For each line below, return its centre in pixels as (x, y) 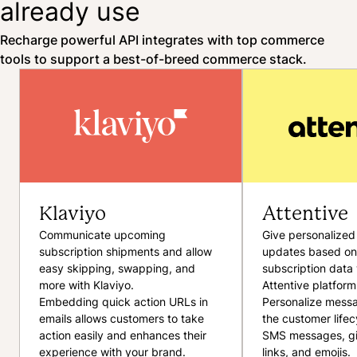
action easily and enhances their (123, 335)
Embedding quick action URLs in (124, 302)
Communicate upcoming (102, 235)
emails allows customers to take (122, 319)
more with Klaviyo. (86, 285)
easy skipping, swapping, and (117, 269)
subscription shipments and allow (126, 252)
